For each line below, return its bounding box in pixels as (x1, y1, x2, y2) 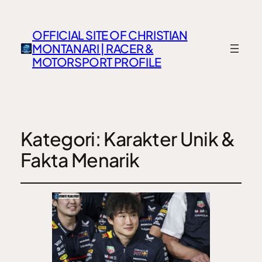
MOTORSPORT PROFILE (32, 54, 161, 70)
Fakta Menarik (20, 148, 140, 171)
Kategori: (20, 127, 104, 150)
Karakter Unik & (104, 127, 235, 150)
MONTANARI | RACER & (32, 41, 154, 56)
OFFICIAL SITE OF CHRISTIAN (32, 27, 188, 43)
